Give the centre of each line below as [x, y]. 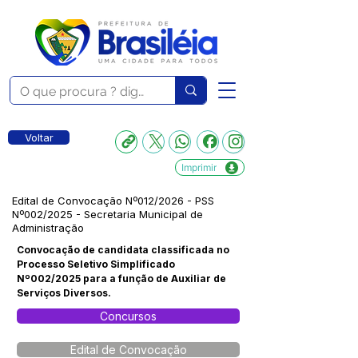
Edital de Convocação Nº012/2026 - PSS [113, 201]
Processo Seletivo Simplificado [96, 264]
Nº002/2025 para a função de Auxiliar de [121, 278]
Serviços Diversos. [64, 293]
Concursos [128, 316]
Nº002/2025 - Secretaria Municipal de [107, 214]
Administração [48, 228]
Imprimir [199, 167]
